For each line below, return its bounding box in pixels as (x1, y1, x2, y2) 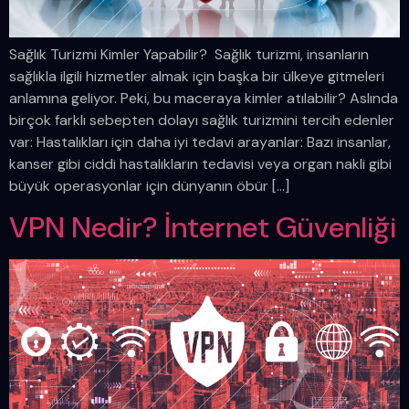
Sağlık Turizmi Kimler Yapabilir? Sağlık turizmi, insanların (9, 44, 369, 64)
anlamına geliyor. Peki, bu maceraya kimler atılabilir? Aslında (9, 88, 398, 108)
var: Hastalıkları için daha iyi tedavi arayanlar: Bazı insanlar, (9, 131, 391, 152)
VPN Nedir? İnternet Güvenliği (9, 207, 396, 246)
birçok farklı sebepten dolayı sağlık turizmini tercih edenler (9, 110, 394, 130)
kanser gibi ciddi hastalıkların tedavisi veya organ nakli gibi (9, 153, 392, 173)
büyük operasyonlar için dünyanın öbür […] (9, 175, 289, 195)
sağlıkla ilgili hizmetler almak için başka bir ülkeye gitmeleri (9, 66, 384, 86)
